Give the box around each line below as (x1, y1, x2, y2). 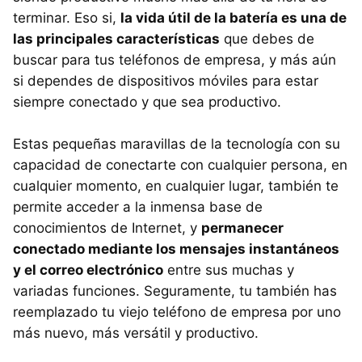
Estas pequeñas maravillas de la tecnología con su (13, 135, 340, 152)
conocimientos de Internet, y (13, 219, 201, 236)
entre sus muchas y (163, 261, 294, 278)
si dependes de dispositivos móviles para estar (13, 72, 318, 89)
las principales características (13, 30, 220, 47)
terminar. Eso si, (13, 9, 120, 26)
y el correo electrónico (13, 261, 163, 278)
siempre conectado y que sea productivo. (13, 93, 281, 110)
